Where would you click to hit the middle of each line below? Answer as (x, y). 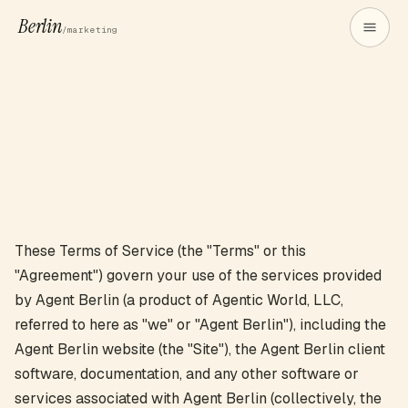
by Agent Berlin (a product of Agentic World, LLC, (179, 300)
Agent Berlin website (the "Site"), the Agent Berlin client (200, 349)
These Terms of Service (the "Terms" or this (160, 251)
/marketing (90, 30)
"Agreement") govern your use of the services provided (198, 275)
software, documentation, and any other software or (187, 374)
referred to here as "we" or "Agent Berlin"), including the (200, 325)
